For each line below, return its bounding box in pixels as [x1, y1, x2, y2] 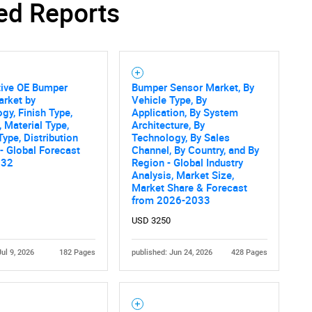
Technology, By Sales [131, 130, 230, 145]
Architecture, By [131, 118, 205, 132]
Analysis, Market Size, [131, 168, 234, 182]
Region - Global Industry [131, 155, 243, 170]
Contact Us [253, 41, 306, 56]
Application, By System [131, 105, 238, 120]
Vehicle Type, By [131, 93, 207, 107]
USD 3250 [131, 215, 171, 226]
